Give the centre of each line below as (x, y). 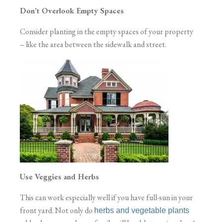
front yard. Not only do (57, 210)
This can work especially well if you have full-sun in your (106, 197)
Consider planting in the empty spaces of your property (107, 31)
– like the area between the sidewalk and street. (93, 44)
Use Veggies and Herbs (59, 177)
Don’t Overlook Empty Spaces (72, 11)
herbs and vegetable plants (142, 210)
